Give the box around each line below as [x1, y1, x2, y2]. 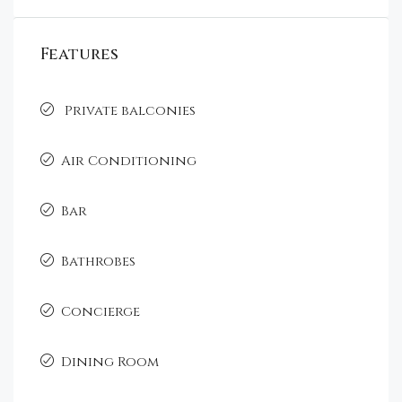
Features [40, 42, 118, 66]
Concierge [61, 301, 140, 321]
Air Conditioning [61, 151, 197, 170]
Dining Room [61, 352, 159, 371]
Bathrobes [61, 251, 135, 271]
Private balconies [61, 100, 196, 120]
